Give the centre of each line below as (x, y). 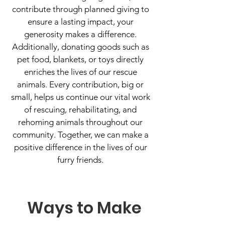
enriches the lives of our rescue (80, 72)
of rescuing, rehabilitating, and (80, 109)
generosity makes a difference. (80, 34)
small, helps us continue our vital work (80, 97)
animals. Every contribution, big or (80, 84)
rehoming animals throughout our (80, 122)
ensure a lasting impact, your (80, 22)
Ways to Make (84, 208)
